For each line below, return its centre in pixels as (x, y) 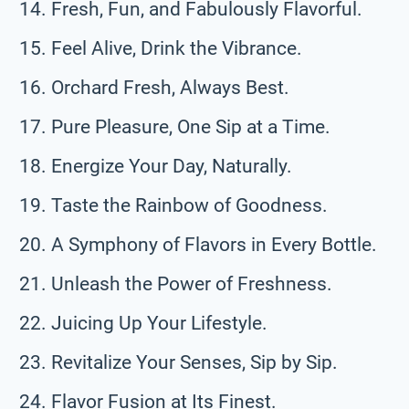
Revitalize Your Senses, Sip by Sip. (194, 362)
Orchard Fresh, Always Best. (170, 87)
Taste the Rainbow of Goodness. (189, 205)
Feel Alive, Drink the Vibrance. (177, 48)
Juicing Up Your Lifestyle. (159, 323)
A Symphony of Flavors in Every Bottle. (214, 244)
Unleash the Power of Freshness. (192, 283)
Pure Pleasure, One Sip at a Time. (191, 126)
